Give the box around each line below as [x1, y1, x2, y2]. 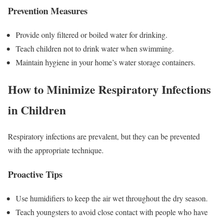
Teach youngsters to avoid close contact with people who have [16, 206, 208, 217]
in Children [8, 101, 66, 118]
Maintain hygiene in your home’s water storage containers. [16, 56, 195, 67]
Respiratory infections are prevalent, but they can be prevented [8, 131, 200, 142]
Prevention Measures [8, 3, 87, 17]
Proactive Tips [8, 167, 62, 181]
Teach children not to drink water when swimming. [16, 43, 174, 54]
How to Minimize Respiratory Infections [8, 80, 211, 98]
